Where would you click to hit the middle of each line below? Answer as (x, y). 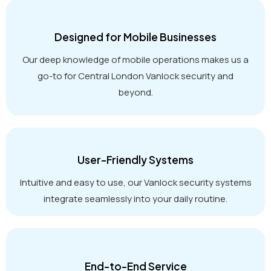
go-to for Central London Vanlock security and (135, 76)
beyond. (135, 92)
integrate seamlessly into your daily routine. (135, 198)
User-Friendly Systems (135, 159)
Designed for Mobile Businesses (135, 37)
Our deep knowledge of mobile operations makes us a (135, 59)
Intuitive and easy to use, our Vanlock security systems (135, 182)
